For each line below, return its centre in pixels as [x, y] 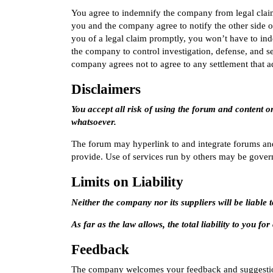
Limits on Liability [127, 182]
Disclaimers [106, 89]
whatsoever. [94, 122]
